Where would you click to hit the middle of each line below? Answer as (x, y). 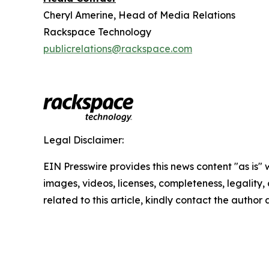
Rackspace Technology (97, 32)
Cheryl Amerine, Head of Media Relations (139, 15)
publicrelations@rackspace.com (118, 49)
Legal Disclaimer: (83, 140)
